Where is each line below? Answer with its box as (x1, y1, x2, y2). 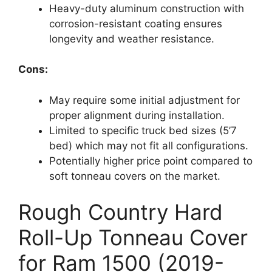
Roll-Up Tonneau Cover (18, 225, 248, 251)
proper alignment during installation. (49, 109, 225, 121)
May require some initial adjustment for (49, 93, 240, 106)
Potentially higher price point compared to (49, 154, 253, 167)
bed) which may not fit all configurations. (49, 139, 248, 152)
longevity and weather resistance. (49, 32, 214, 45)
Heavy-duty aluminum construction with (49, 2, 244, 15)
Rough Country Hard (18, 199, 223, 225)
